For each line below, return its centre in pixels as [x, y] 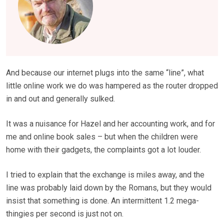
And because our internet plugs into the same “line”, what [105, 73]
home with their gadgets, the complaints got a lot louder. [103, 150]
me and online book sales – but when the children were [102, 137]
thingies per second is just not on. [65, 214]
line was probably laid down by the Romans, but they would [109, 188]
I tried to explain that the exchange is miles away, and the [105, 175]
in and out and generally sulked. [60, 99]
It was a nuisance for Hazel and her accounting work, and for [110, 124]
